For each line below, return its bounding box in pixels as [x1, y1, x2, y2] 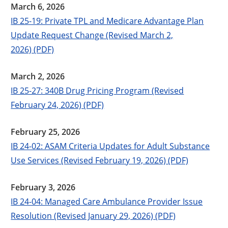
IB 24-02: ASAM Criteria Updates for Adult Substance [11, 140, 210, 151]
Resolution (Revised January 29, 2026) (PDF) [11, 210, 176, 221]
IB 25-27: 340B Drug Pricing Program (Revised [11, 84, 184, 96]
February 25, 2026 [11, 126, 80, 137]
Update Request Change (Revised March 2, [11, 29, 174, 40]
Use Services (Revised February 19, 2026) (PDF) [11, 154, 189, 165]
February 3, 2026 [11, 181, 76, 193]
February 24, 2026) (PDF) [11, 99, 104, 110]
